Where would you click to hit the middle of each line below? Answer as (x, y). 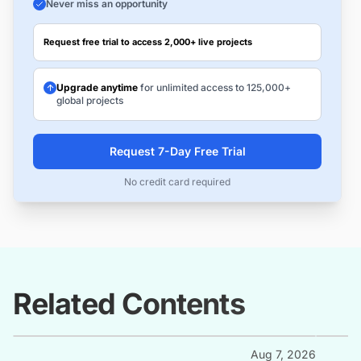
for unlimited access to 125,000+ (214, 88)
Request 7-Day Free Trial (177, 151)
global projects (90, 101)
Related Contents (129, 304)
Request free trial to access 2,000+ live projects (148, 42)
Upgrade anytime (97, 88)
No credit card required (177, 182)
